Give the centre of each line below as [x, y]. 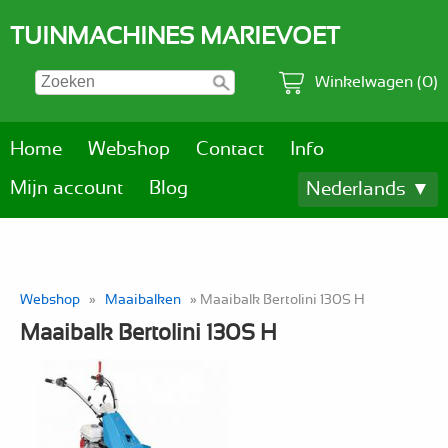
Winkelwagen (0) [376, 82]
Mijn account [66, 188]
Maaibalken [143, 300]
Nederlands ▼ [368, 189]
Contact [230, 149]
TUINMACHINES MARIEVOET [175, 37]
